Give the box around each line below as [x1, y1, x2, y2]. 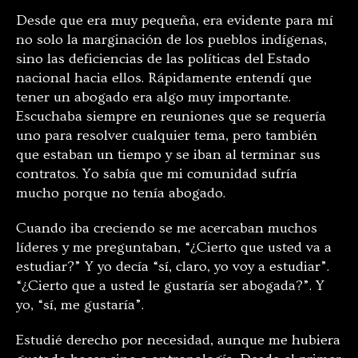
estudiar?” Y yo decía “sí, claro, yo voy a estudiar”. [16, 258, 329, 276]
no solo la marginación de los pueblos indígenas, [16, 31, 327, 49]
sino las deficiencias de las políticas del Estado [16, 50, 310, 68]
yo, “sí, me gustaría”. [16, 296, 144, 314]
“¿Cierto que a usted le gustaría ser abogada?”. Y [16, 277, 324, 295]
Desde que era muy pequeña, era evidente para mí [16, 12, 333, 30]
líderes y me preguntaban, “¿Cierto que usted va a [16, 239, 332, 257]
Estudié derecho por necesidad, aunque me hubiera [16, 332, 340, 349]
